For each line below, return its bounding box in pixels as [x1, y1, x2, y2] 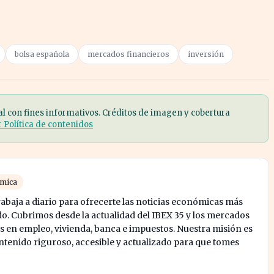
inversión [188, 50, 224, 59]
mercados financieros [87, 50, 169, 59]
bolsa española [15, 50, 69, 59]
